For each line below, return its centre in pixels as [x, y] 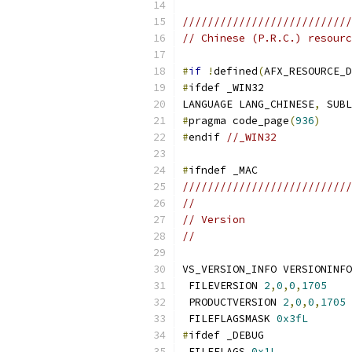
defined [236, 71]
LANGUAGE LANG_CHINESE [248, 104]
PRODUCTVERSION [233, 302]
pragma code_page [239, 121]
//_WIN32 [251, 137]
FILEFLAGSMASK [229, 319]
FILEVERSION [223, 286]
